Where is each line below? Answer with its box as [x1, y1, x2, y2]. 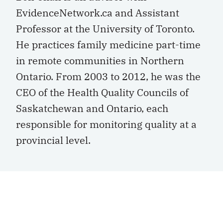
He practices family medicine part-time [16, 38, 201, 51]
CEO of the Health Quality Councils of [16, 86, 189, 99]
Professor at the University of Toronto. [16, 22, 195, 35]
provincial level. [16, 133, 91, 147]
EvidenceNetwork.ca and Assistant [16, 6, 179, 19]
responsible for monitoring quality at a [16, 117, 197, 131]
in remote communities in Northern [16, 54, 184, 67]
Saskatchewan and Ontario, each [16, 102, 168, 115]
